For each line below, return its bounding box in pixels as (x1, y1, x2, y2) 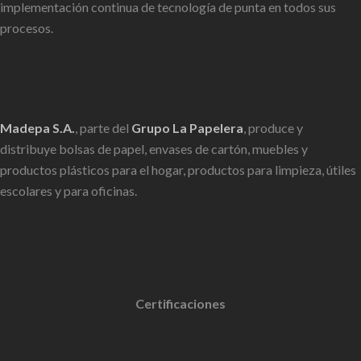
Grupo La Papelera (131, 119, 243, 135)
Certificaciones (135, 295, 226, 311)
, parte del (75, 119, 131, 135)
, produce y (243, 119, 303, 135)
